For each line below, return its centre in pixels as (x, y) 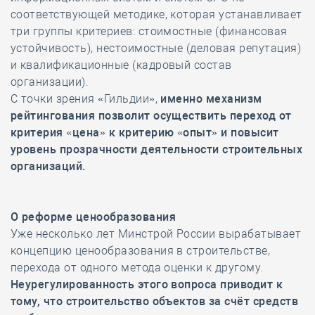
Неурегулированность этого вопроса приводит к (147, 284)
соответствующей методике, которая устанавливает (156, 14)
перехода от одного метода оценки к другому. (137, 268)
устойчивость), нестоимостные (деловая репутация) (156, 48)
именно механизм (211, 99)
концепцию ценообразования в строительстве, (141, 251)
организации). (50, 82)
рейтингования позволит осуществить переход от (151, 116)
